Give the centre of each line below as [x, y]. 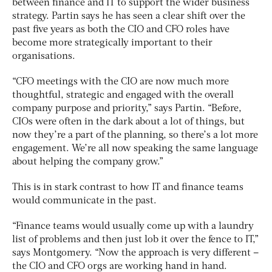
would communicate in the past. [84, 201]
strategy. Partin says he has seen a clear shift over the [129, 17]
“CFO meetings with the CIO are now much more [121, 82]
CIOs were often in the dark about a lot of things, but [128, 122]
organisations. [44, 57]
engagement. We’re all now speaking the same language [135, 149]
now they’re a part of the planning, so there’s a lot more [135, 136]
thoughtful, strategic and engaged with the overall [123, 96]
